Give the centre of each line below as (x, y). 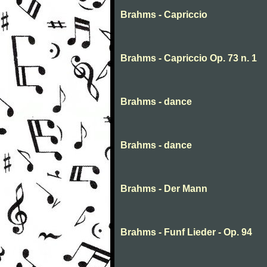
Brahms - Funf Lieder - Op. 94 (186, 232)
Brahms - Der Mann (164, 189)
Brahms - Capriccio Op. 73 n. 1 (189, 58)
